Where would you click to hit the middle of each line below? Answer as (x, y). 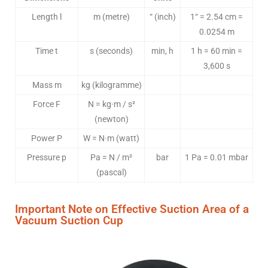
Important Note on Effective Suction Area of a (132, 209)
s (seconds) (111, 51)
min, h (162, 51)
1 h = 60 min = (217, 51)
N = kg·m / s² (111, 104)
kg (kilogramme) (111, 85)
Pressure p (47, 158)
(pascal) (111, 173)
